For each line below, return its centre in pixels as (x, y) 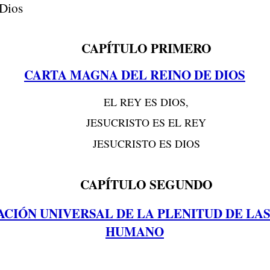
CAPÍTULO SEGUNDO (146, 184)
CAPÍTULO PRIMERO (146, 48)
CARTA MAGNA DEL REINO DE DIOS (135, 75)
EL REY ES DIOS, (146, 102)
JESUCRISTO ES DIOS (146, 144)
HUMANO (135, 231)
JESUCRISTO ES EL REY (146, 123)
